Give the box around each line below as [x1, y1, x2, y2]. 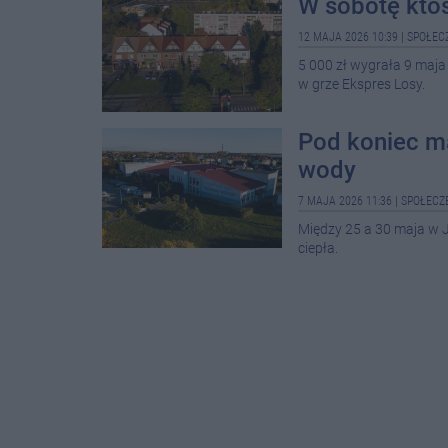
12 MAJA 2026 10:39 [298, 30, 398, 44]
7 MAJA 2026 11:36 [298, 194, 392, 208]
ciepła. [298, 240, 338, 257]
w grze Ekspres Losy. [298, 76, 425, 93]
